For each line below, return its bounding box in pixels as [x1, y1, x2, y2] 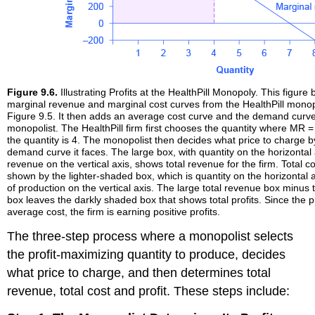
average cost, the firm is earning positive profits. [7, 205, 221, 217]
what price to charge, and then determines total [7, 265, 271, 280]
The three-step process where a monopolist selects [7, 229, 294, 243]
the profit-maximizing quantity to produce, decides [7, 247, 286, 262]
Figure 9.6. [7, 86, 58, 98]
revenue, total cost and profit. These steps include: [7, 283, 290, 298]
